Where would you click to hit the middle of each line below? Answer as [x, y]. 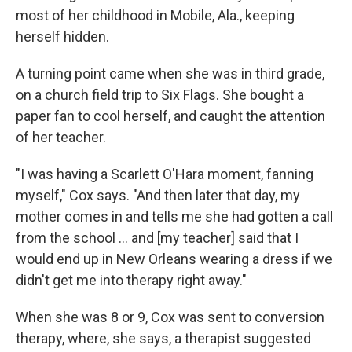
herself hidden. [62, 37]
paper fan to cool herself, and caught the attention [170, 116]
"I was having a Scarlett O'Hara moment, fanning [165, 174]
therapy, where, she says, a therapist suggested [163, 338]
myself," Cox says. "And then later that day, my [158, 195]
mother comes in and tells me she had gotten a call [174, 216]
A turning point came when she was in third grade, [170, 73]
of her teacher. [61, 137]
